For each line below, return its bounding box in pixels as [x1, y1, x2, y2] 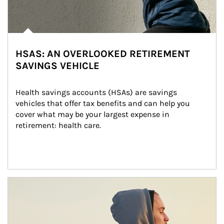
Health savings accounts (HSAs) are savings [15, 87, 179, 97]
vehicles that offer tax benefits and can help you [15, 98, 192, 108]
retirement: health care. [15, 120, 101, 130]
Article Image [7, 177, 55, 187]
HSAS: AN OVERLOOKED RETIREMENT [15, 48, 190, 59]
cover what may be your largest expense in [15, 109, 171, 119]
